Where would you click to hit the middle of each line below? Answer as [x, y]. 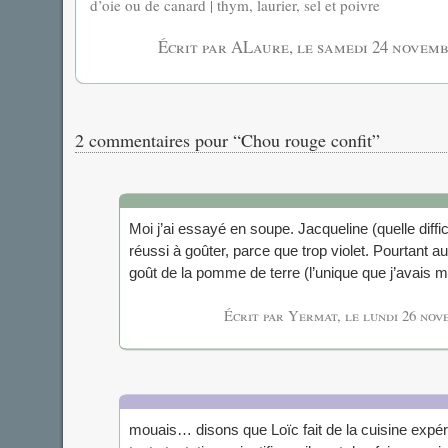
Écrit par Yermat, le [293, 315]
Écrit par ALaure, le [237, 46]
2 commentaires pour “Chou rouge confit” [227, 140]
